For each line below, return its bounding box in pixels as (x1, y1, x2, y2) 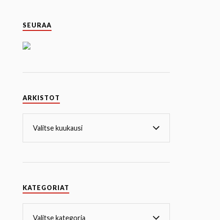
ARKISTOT (23, 94, 60, 102)
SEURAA (23, 22, 52, 29)
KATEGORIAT (23, 184, 70, 192)
